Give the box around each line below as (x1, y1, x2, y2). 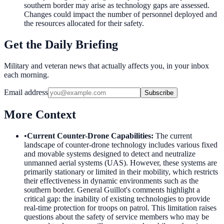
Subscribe (144, 88, 173, 96)
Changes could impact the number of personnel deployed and (24, 10, 217, 19)
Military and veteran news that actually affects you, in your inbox (4, 61, 209, 70)
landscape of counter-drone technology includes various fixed (24, 140, 217, 149)
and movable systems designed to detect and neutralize (24, 149, 195, 158)
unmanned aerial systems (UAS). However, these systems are (24, 158, 217, 167)
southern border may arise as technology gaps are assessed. (24, 1, 209, 10)
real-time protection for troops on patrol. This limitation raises (24, 203, 216, 212)
